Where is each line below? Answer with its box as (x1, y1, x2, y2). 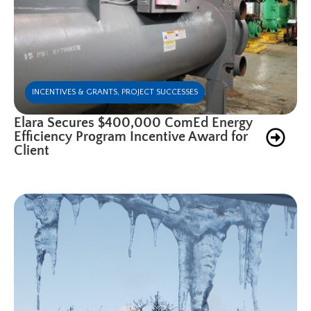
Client (14, 142, 49, 158)
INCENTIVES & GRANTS (32, 87, 117, 96)
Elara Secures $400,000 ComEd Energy (14, 115, 253, 131)
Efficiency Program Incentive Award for (14, 128, 248, 144)
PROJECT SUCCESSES (121, 87, 198, 96)
